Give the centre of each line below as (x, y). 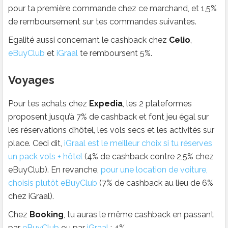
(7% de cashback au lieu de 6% (155, 183)
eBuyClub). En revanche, (54, 170)
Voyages (31, 80)
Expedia (106, 104)
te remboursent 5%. (115, 53)
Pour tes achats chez (49, 104)
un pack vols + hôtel (45, 157)
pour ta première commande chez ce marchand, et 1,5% (112, 9)
